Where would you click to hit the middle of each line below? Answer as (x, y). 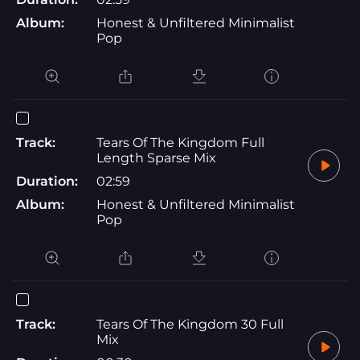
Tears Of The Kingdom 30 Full (190, 324)
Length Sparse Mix (156, 157)
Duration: (47, 181)
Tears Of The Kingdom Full (180, 142)
